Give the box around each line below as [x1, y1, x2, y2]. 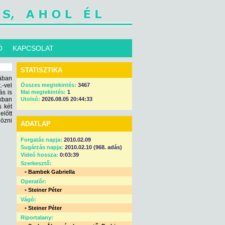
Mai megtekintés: [21, 89, 67, 95]
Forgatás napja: [21, 137, 62, 143]
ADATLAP [21, 120, 51, 128]
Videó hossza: [21, 152, 58, 158]
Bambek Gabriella [28, 169, 75, 175]
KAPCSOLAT [13, 44, 54, 52]
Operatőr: [21, 178, 46, 184]
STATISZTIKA [21, 66, 62, 74]
